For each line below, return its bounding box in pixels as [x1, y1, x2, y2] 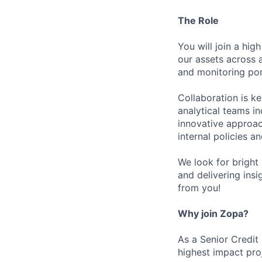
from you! [178, 182, 220, 194]
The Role [178, 15, 219, 27]
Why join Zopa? [178, 208, 249, 220]
